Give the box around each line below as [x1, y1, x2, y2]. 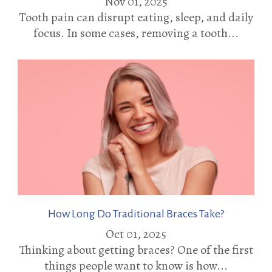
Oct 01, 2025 [106, 225, 166, 242]
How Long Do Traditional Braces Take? [48, 207, 224, 220]
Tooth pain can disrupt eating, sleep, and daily [19, 8, 253, 25]
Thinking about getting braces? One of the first [19, 241, 253, 258]
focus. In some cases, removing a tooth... [33, 24, 239, 41]
